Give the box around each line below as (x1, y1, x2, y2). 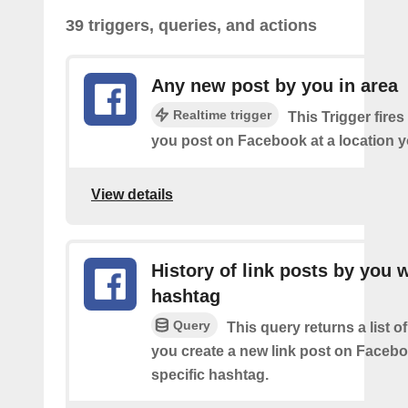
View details (91, 186, 173, 202)
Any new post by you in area (151, 75, 398, 96)
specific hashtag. (151, 367, 269, 383)
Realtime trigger (173, 107, 271, 122)
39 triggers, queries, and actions (66, 15, 317, 35)
